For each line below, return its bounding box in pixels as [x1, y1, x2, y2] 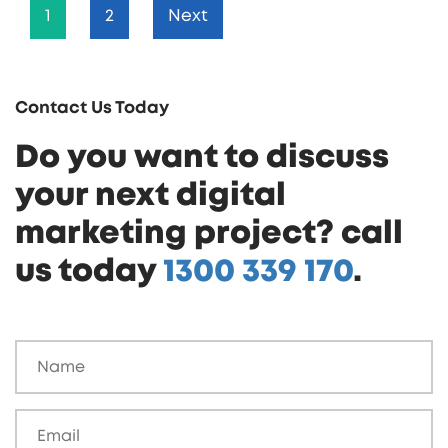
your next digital [15, 179, 286, 212]
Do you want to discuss [15, 141, 389, 174]
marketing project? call [15, 217, 403, 250]
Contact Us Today [15, 99, 169, 117]
